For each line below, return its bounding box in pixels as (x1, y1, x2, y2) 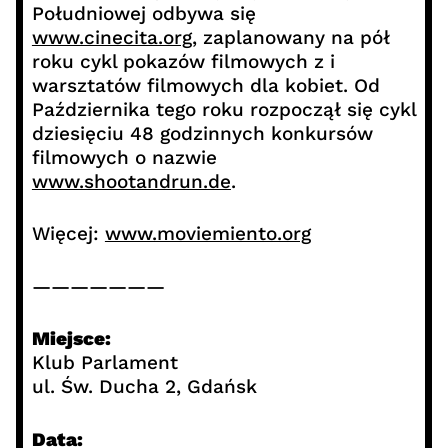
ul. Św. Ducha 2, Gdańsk (31, 375, 257, 399)
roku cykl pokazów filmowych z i (31, 49, 335, 73)
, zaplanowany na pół (191, 25, 390, 49)
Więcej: (31, 222, 105, 246)
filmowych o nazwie (31, 145, 217, 169)
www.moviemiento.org (104, 222, 311, 246)
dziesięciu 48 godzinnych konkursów (31, 121, 373, 145)
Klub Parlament (31, 351, 178, 375)
